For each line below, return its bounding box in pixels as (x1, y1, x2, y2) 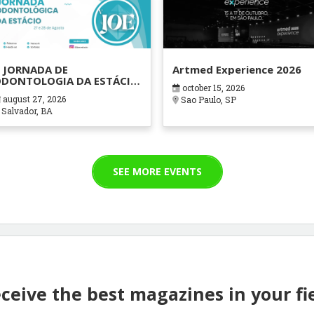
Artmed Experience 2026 (172, 62, 301, 77)
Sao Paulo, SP (178, 94, 236, 106)
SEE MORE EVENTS (112, 164, 202, 178)
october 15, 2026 (179, 82, 245, 94)
